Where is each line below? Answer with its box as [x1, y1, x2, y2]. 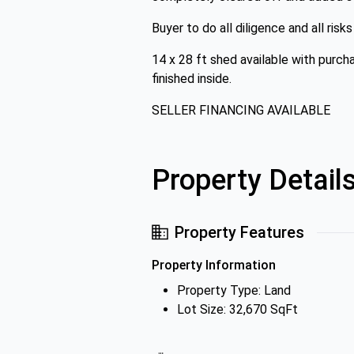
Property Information [152, 258, 276, 273]
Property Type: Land [177, 283, 291, 298]
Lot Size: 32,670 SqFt [177, 302, 298, 317]
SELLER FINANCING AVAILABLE [152, 103, 330, 118]
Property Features [175, 223, 304, 242]
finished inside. [152, 71, 232, 86]
